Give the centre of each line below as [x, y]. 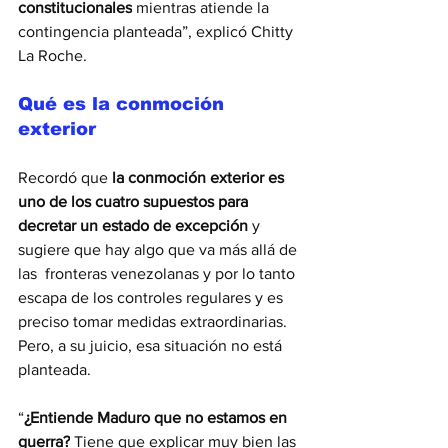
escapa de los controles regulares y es [152, 298]
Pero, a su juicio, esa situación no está [152, 346]
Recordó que [65, 178]
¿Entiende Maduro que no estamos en [157, 418]
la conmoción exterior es [200, 178]
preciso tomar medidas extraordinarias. [154, 322]
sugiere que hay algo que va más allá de [159, 250]
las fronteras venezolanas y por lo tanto [158, 274]
